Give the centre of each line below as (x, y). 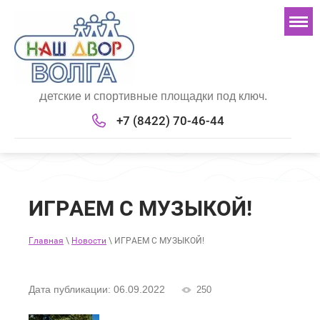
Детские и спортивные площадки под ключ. (153, 96)
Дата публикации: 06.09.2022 (97, 290)
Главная (46, 241)
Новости (89, 241)
